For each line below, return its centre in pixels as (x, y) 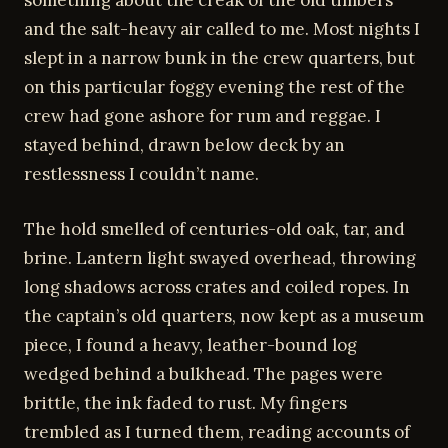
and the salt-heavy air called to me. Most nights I (222, 29)
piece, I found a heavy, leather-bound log (190, 344)
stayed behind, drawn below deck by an (184, 145)
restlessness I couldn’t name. (141, 174)
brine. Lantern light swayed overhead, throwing (220, 257)
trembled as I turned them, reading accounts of (217, 431)
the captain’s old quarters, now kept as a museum (224, 315)
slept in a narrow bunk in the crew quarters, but (219, 58)
